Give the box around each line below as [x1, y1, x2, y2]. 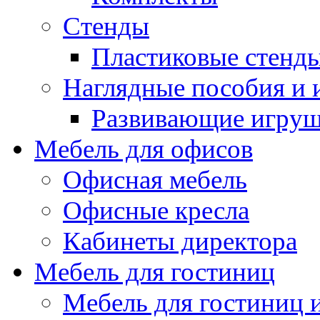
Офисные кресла [63, 196, 249, 225]
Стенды [63, 11, 149, 41]
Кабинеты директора [63, 226, 297, 256]
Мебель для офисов [34, 134, 253, 164]
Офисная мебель [63, 165, 247, 194]
